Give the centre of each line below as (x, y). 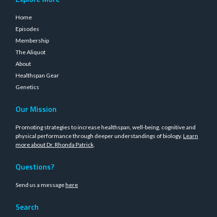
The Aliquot (31, 52)
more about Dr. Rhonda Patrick (54, 145)
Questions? (35, 167)
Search (27, 207)
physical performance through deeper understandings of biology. (99, 136)
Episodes (27, 29)
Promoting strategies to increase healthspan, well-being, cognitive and (106, 127)
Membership (32, 40)
